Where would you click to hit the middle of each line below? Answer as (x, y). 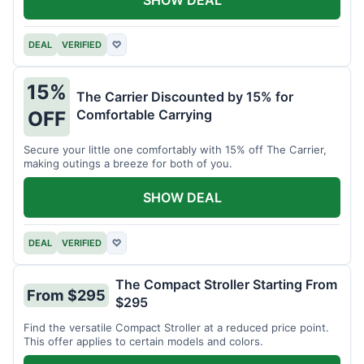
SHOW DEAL (182, 198)
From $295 (66, 295)
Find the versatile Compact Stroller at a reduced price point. (176, 328)
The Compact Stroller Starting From (226, 285)
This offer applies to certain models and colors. (143, 342)
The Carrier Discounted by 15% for (185, 96)
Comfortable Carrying (144, 114)
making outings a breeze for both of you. (128, 164)
